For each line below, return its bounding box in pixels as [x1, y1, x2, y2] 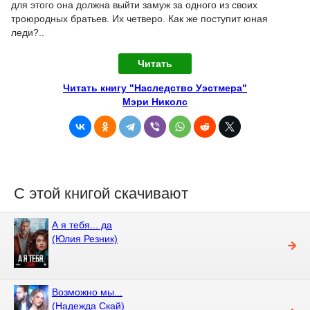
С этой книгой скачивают [14, 184, 188, 202]
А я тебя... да [52, 219, 112, 230]
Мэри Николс [122, 95, 188, 107]
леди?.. [11, 26, 44, 38]
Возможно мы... [52, 286, 122, 298]
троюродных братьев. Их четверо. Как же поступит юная [11, 12, 268, 24]
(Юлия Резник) [52, 232, 118, 244]
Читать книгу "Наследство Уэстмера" [63, 82, 247, 93]
